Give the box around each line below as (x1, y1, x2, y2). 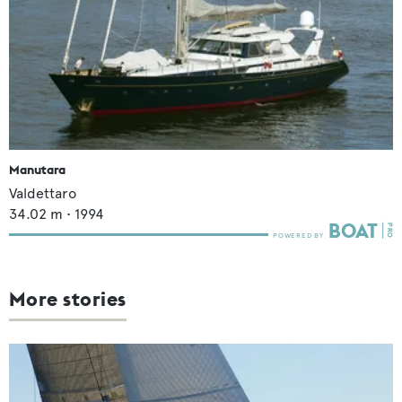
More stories (9, 285, 127, 311)
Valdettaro (9, 184, 76, 202)
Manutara (9, 161, 66, 178)
